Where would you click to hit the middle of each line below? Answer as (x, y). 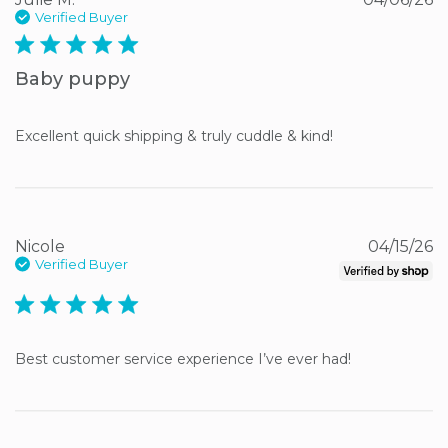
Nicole (40, 246)
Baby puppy (72, 78)
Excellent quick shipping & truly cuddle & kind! (174, 135)
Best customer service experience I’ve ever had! (183, 358)
